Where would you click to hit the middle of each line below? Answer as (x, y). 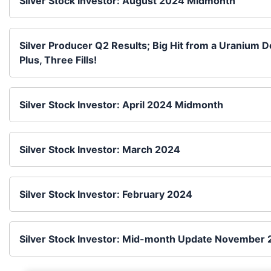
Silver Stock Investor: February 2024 (106, 194)
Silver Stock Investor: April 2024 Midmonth (121, 105)
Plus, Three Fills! (58, 60)
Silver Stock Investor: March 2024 (100, 150)
